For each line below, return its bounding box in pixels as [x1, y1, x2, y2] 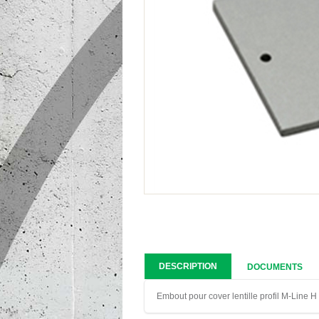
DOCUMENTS [247, 262, 303, 272]
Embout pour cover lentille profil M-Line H [157, 291, 317, 301]
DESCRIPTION [159, 261, 217, 271]
